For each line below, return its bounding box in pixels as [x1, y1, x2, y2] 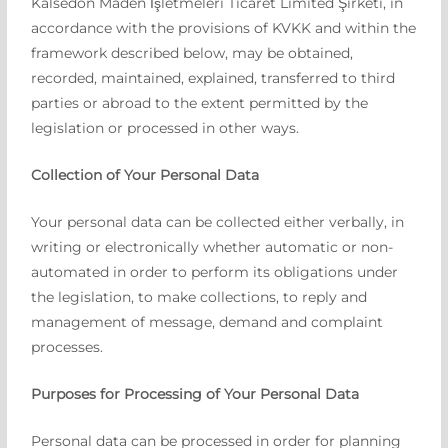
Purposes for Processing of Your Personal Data [31, 385, 360, 402]
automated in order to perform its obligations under [31, 264, 399, 280]
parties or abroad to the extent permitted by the [31, 95, 369, 112]
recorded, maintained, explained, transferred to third [31, 70, 396, 87]
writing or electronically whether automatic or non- [31, 239, 394, 255]
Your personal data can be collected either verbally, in [31, 214, 405, 230]
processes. [31, 339, 104, 355]
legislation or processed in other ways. [31, 120, 300, 137]
